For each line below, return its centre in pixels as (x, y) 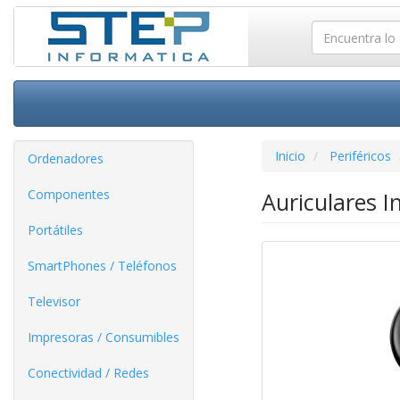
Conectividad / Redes (88, 373)
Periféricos (360, 156)
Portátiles (55, 230)
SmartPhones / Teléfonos (102, 266)
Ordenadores (66, 158)
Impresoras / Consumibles (104, 337)
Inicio (290, 156)
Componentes (69, 194)
